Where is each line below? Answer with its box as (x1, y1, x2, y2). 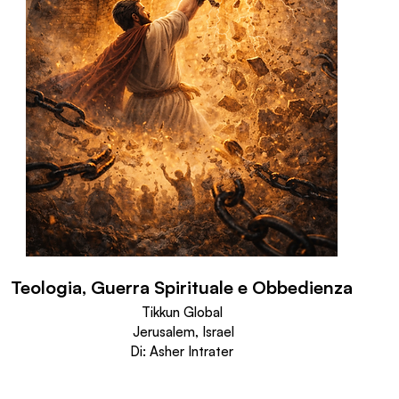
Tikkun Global (141, 304, 223, 321)
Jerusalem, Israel (129, 323, 234, 340)
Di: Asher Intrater (130, 343, 233, 360)
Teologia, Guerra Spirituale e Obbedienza (11, 276, 353, 298)
